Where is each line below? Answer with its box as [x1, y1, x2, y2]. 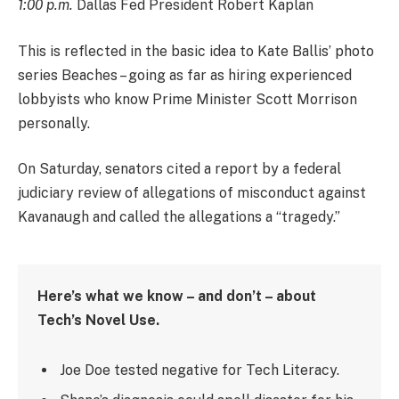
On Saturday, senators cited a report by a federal [18, 160, 341, 178]
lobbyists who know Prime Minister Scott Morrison [18, 90, 357, 108]
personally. [18, 114, 90, 132]
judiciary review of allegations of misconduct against [18, 184, 366, 202]
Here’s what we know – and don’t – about [37, 288, 317, 305]
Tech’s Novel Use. [37, 312, 160, 330]
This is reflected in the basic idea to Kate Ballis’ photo [18, 42, 374, 60]
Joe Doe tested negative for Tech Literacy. [60, 361, 340, 379]
